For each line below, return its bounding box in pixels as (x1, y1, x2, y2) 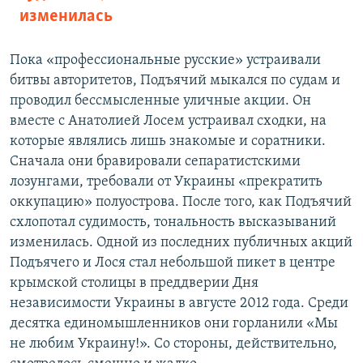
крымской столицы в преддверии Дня (10, 275, 258, 292)
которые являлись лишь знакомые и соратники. (10, 134, 326, 150)
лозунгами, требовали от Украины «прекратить (10, 174, 322, 190)
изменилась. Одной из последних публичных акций (10, 235, 352, 251)
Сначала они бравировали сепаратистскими (10, 154, 301, 170)
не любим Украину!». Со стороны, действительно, (10, 336, 337, 352)
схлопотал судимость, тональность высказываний (10, 215, 336, 231)
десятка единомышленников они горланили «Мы (10, 316, 338, 332)
